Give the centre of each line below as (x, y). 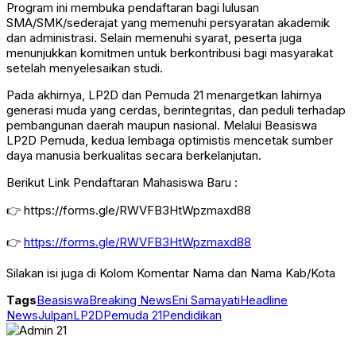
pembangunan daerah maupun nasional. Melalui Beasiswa (162, 126)
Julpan (56, 315)
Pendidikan (192, 315)
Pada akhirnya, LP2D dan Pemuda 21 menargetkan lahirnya (164, 95)
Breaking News (130, 300)
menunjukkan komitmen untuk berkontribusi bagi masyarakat (170, 53)
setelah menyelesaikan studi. (85, 68)
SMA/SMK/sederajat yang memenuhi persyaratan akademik (168, 23)
